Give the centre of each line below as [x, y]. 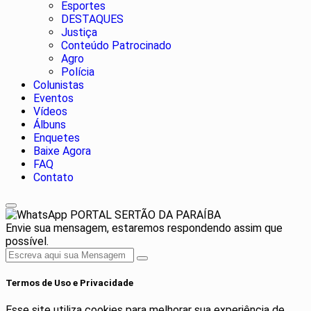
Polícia [78, 72]
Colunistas [59, 85]
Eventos [53, 98]
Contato [53, 177]
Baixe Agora [62, 151]
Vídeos [50, 111]
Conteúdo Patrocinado [116, 45]
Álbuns [50, 124]
